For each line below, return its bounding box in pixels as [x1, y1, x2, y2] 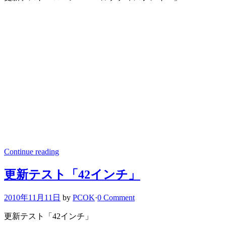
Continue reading [4, 147, 59, 156]
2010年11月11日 [4, 193, 61, 202]
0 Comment [97, 193, 135, 202]
